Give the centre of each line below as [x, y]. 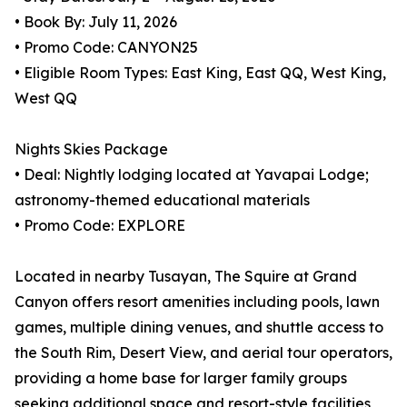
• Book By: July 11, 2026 [96, 22]
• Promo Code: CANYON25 [106, 48]
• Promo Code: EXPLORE [100, 226]
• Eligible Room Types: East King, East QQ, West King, [200, 73]
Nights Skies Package [91, 149]
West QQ [46, 99]
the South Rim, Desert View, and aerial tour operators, [203, 353]
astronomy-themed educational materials [162, 200]
